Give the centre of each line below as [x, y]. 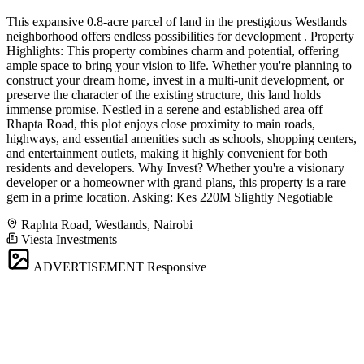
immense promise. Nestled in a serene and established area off [165, 110]
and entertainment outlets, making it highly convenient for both [167, 154]
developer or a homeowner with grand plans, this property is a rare [176, 183]
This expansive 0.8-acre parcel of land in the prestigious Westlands [177, 22]
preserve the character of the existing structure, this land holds [164, 95]
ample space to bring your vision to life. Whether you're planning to [179, 66]
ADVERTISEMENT [89, 267]
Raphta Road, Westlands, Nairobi [107, 225]
